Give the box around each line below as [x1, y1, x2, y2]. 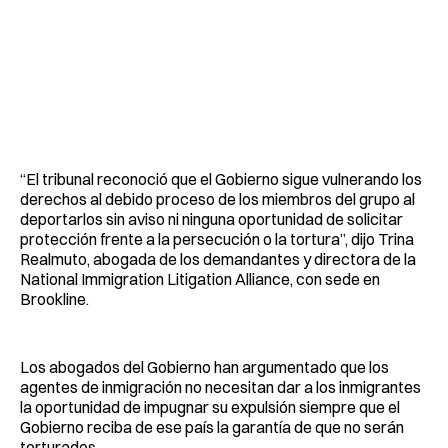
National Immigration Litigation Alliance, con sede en [20, 268, 380, 289]
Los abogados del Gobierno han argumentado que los [20, 356, 389, 377]
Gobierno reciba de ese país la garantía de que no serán [20, 416, 404, 437]
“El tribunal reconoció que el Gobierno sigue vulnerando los [20, 168, 422, 189]
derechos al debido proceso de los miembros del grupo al [20, 188, 415, 209]
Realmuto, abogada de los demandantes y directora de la [20, 248, 416, 269]
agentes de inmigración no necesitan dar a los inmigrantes [20, 376, 421, 397]
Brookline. [20, 288, 89, 309]
